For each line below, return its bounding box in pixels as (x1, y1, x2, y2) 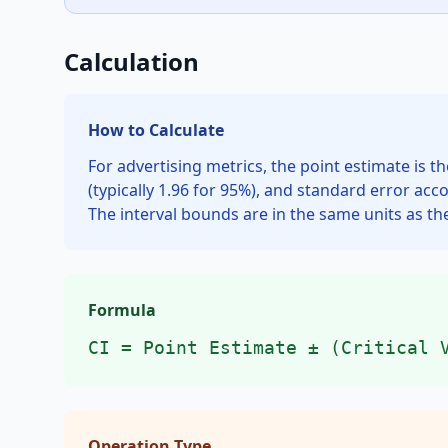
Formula (88, 299, 156, 321)
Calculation (64, 45, 199, 78)
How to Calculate (88, 119, 224, 141)
